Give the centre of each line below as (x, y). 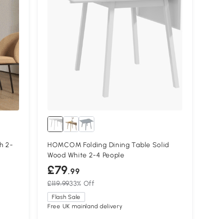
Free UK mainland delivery (85, 206)
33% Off (82, 183)
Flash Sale (66, 197)
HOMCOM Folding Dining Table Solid (109, 145)
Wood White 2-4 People (86, 155)
